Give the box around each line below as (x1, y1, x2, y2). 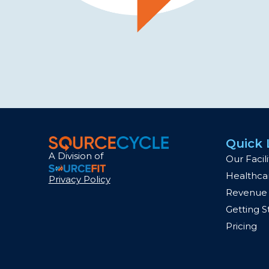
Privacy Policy (48, 174, 110, 186)
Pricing (226, 220, 258, 232)
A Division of (48, 150, 103, 162)
